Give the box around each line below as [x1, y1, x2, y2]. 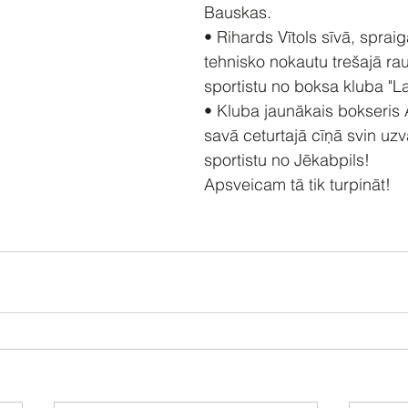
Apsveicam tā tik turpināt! [204, 174, 391, 195]
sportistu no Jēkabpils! [204, 149, 370, 170]
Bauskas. [204, 2, 276, 23]
